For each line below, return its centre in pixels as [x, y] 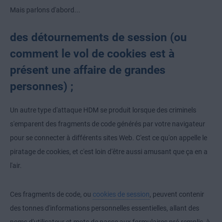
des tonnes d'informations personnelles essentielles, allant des [105, 208]
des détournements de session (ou [98, 37]
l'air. [16, 166]
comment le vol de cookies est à [92, 54]
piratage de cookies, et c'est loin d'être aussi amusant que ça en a [109, 152]
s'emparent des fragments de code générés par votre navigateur [108, 124]
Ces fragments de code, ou [51, 194]
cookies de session [121, 194]
